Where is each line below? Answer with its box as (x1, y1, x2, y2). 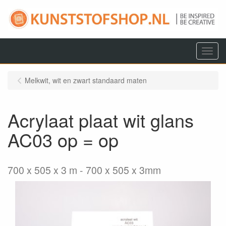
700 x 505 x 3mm (86, 163, 161, 177)
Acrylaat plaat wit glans (8, 107, 194, 133)
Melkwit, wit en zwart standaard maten (25, 75, 147, 85)
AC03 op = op (8, 127, 119, 152)
